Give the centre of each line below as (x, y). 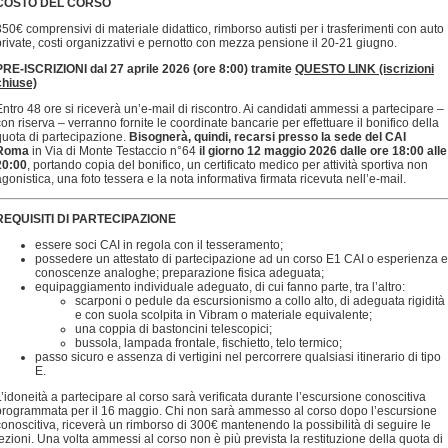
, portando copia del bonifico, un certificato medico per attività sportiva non (227, 165)
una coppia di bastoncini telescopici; (173, 329)
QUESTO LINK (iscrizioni (364, 69)
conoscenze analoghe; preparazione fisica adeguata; (179, 273)
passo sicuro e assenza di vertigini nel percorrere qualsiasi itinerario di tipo (238, 357)
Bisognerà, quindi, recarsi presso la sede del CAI (267, 137)
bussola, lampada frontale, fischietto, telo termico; (208, 343)
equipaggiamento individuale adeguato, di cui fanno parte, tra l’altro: (220, 287)
